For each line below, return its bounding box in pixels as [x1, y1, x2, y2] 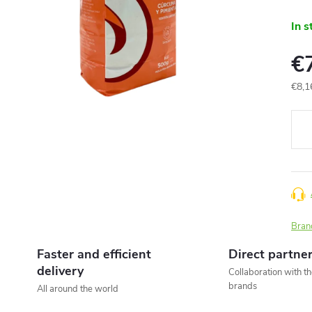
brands [228, 280, 257, 292]
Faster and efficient [37, 246, 151, 263]
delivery [37, 263, 84, 279]
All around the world [37, 283, 118, 295]
